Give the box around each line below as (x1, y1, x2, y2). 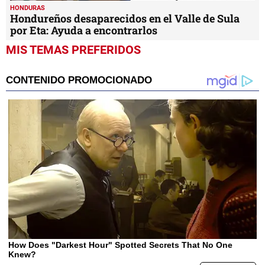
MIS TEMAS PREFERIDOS (6, 42, 141, 57)
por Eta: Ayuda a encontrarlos (10, 22, 157, 37)
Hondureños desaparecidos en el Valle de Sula (10, 11, 240, 25)
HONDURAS (10, 4, 45, 12)
